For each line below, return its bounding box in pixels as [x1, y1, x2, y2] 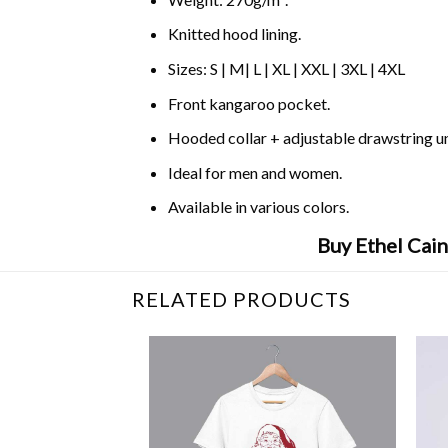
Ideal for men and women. [167, 162, 342, 182]
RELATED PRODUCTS [132, 286, 351, 311]
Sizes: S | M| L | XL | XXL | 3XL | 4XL [167, 58, 405, 78]
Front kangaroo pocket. [167, 93, 330, 113]
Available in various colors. [167, 197, 349, 217]
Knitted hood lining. [167, 24, 301, 44]
